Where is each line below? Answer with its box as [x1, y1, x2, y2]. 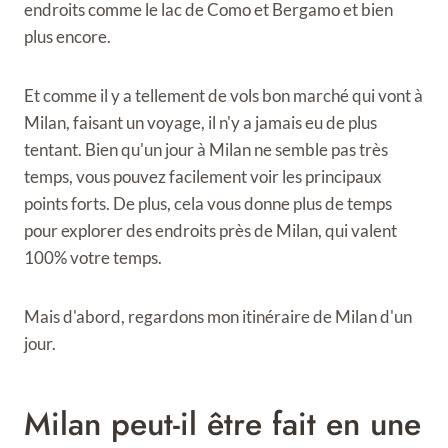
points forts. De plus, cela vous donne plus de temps [24, 193, 392, 214]
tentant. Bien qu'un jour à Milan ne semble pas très [24, 139, 388, 160]
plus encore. [24, 26, 111, 47]
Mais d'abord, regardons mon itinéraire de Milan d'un [24, 306, 412, 327]
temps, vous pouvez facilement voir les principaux [24, 166, 382, 187]
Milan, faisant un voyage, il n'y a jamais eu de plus [24, 112, 377, 133]
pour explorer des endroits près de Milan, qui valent [24, 220, 397, 241]
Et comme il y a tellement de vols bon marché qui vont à [24, 85, 423, 106]
